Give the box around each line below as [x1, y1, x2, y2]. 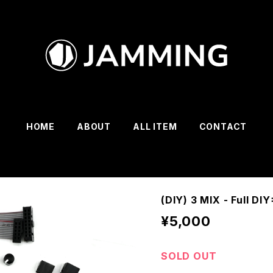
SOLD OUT [161, 250, 217, 262]
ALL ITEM [133, 121, 177, 132]
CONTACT [199, 121, 247, 132]
